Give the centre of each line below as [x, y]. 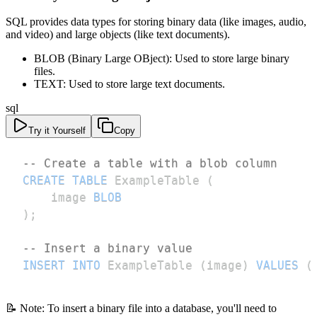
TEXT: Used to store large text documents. [129, 84]
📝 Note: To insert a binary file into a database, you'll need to [141, 309]
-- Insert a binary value [108, 248]
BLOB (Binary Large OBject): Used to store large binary [162, 59]
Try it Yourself [57, 131]
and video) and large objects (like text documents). [118, 35]
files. [45, 71]
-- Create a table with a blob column [150, 163]
